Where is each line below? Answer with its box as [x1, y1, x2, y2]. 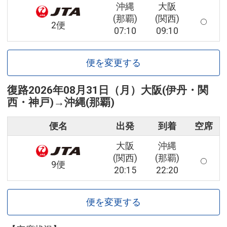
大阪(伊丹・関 [141, 84, 208, 97]
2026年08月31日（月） [28, 84, 141, 97]
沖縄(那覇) [64, 96, 115, 109]
